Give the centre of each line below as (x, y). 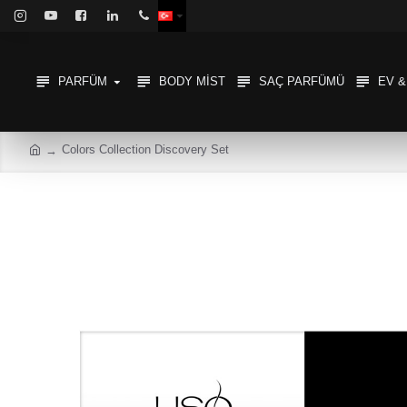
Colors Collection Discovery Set (145, 149)
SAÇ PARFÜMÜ (302, 81)
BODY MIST (192, 81)
